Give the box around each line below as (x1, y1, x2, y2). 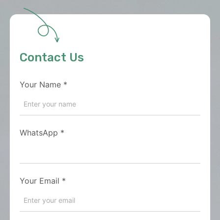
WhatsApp (20, 128, 58, 138)
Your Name (20, 80, 61, 90)
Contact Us (20, 51, 84, 65)
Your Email (20, 176, 59, 186)
